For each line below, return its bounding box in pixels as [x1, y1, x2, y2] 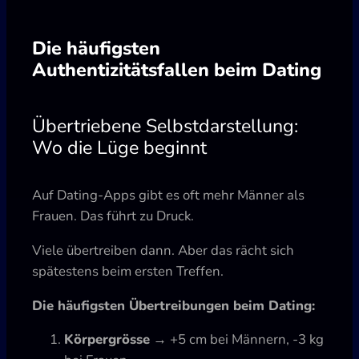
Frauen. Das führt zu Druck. [32, 207, 194, 226]
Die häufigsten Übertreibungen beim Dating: [32, 296, 315, 315]
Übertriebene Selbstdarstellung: [32, 112, 298, 139]
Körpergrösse [64, 330, 150, 349]
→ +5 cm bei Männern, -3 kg [150, 330, 324, 349]
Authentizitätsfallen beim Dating [32, 56, 321, 83]
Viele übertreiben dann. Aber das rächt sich [32, 240, 294, 260]
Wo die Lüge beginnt [32, 134, 207, 160]
